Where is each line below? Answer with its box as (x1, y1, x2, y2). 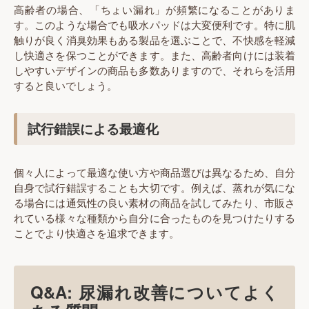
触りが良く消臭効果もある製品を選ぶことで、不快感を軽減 (14, 32, 295, 47)
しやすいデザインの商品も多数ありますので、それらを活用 (14, 62, 295, 77)
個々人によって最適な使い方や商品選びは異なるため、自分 (14, 164, 295, 179)
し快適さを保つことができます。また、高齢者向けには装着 (14, 47, 295, 62)
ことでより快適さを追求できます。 (14, 225, 179, 240)
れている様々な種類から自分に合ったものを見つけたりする (14, 210, 295, 225)
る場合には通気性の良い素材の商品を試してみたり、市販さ (14, 195, 295, 210)
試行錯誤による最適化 (28, 119, 159, 139)
